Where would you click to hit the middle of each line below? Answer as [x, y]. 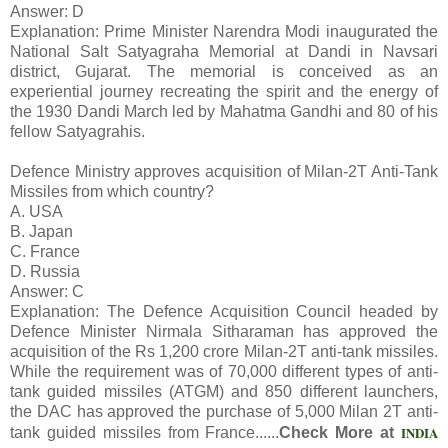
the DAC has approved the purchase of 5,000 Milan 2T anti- [224, 412]
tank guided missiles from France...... [145, 433]
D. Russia [45, 272]
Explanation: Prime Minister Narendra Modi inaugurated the [224, 32]
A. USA [36, 212]
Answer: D [47, 12]
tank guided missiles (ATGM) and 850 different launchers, [224, 392]
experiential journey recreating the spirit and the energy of [224, 92]
